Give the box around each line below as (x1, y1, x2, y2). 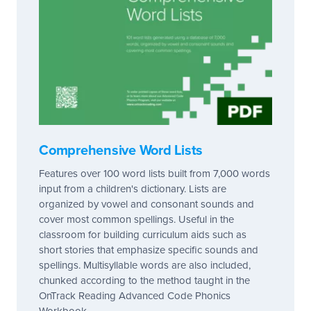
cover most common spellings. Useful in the (39, 212, 234, 226)
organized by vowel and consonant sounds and (39, 197, 254, 210)
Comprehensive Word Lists (39, 142, 203, 159)
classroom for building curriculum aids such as (39, 228, 246, 241)
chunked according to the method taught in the (39, 274, 250, 287)
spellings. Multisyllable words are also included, (39, 258, 251, 271)
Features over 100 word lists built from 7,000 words (39, 167, 270, 180)
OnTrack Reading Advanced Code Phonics (39, 289, 230, 302)
